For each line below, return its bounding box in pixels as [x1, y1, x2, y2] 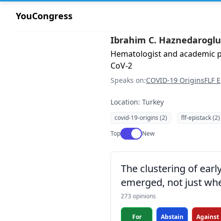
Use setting [121, 128, 152, 136]
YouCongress [16, 10, 73, 22]
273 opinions [121, 192, 156, 200]
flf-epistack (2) [181, 113, 220, 122]
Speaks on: [110, 75, 146, 85]
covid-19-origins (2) [114, 113, 167, 122]
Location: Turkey [110, 97, 164, 107]
